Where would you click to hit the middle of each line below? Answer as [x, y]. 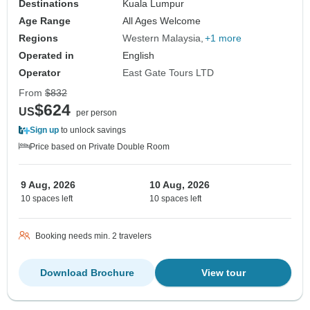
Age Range [45, 21]
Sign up [44, 130]
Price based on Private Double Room [100, 147]
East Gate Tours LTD [168, 73]
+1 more [224, 38]
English [139, 56]
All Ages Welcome [162, 21]
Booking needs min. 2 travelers [93, 236]
